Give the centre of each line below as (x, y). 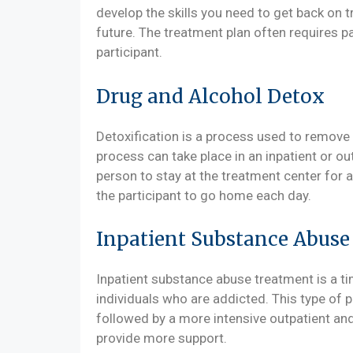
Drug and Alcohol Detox (210, 96)
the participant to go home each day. (204, 195)
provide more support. (162, 338)
